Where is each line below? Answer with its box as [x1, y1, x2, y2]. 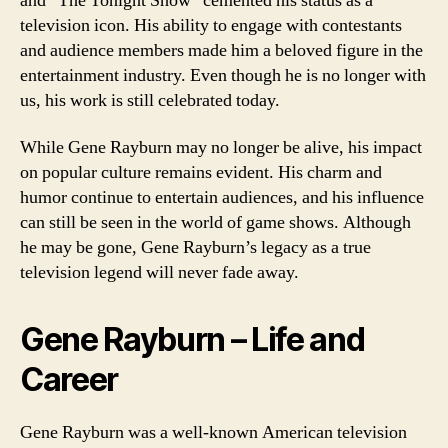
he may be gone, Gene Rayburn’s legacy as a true [20, 236, 371, 259]
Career [20, 360, 119, 399]
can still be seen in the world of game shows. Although [20, 211, 411, 234]
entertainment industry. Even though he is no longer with [20, 63, 426, 87]
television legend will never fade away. [20, 261, 299, 284]
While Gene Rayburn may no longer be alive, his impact [20, 136, 422, 159]
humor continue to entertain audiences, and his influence [20, 186, 424, 209]
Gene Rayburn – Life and [20, 320, 365, 359]
